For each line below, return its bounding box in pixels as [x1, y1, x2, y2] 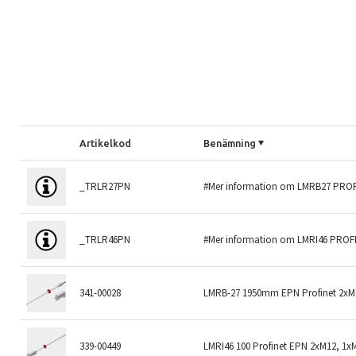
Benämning [203, 137, 257, 149]
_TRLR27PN [79, 179, 131, 193]
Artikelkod [79, 137, 132, 149]
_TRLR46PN [79, 232, 131, 246]
